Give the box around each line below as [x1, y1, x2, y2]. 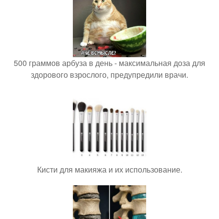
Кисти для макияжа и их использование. [37, 163, 182, 175]
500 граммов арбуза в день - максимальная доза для [14, 57, 205, 68]
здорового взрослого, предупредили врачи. [31, 68, 188, 80]
